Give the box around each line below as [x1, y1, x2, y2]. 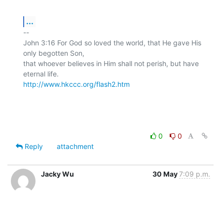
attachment [57, 142, 94, 150]
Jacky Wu [41, 169, 74, 178]
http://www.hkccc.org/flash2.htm [23, 79, 130, 88]
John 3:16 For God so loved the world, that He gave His [23, 38, 201, 47]
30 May [152, 169, 179, 178]
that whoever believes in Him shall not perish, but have [23, 59, 199, 68]
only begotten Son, [23, 48, 84, 57]
